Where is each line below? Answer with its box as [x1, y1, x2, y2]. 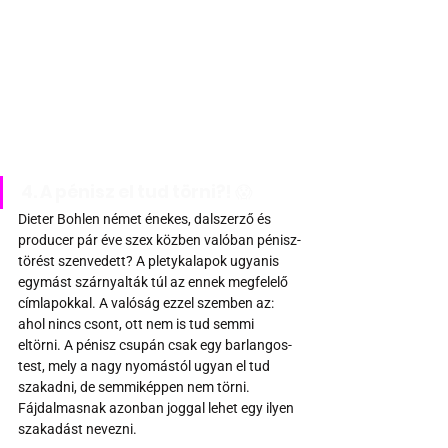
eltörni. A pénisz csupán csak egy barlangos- [18, 337, 292, 354]
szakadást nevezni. [18, 421, 137, 438]
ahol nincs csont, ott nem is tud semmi [18, 316, 257, 333]
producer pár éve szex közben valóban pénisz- [18, 232, 301, 249]
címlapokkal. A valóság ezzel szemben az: [18, 295, 277, 312]
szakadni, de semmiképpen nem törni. [18, 379, 253, 396]
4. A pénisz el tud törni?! [21, 180, 235, 205]
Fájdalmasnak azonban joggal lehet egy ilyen [18, 400, 297, 417]
